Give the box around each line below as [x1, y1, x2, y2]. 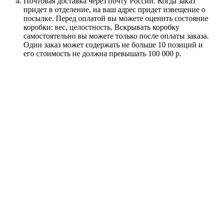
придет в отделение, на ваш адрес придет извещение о [23, 5, 205, 14]
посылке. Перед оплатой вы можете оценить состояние [23, 14, 208, 22]
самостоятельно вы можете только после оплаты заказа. [23, 31, 209, 40]
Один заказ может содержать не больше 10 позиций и [23, 40, 203, 49]
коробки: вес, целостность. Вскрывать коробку [23, 22, 179, 31]
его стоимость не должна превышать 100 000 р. [23, 49, 181, 58]
